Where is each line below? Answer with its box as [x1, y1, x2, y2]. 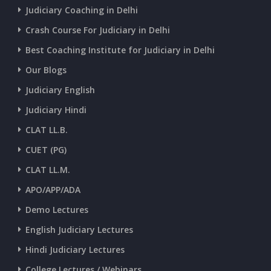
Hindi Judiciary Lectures [25, 243, 125, 255]
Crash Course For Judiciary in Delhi [25, 24, 170, 36]
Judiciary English [25, 83, 95, 96]
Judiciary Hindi [25, 103, 87, 116]
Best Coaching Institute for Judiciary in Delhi [25, 44, 215, 56]
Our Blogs [25, 64, 67, 76]
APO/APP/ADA [25, 183, 80, 195]
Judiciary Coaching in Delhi [25, 4, 138, 16]
